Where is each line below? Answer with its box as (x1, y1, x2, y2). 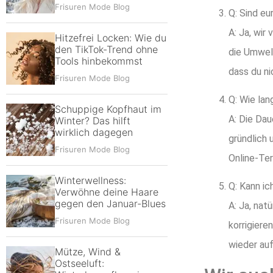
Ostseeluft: (55, 257, 104, 269)
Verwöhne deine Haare (55, 186, 158, 198)
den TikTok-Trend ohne (55, 43, 158, 55)
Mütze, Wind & (55, 246, 121, 258)
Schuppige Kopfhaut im (55, 103, 161, 115)
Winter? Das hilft (55, 115, 130, 127)
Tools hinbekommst (55, 55, 143, 67)
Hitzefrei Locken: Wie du (55, 32, 166, 44)
